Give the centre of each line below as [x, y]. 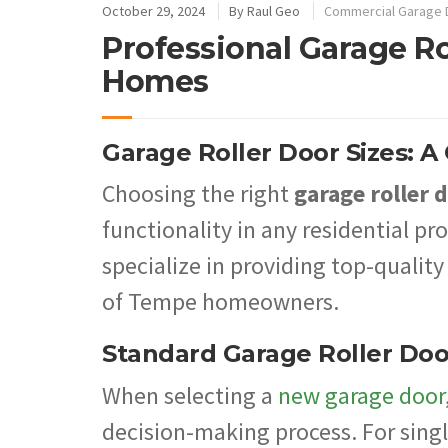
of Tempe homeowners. [220, 302]
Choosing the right [198, 194]
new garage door [361, 395]
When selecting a [190, 395]
